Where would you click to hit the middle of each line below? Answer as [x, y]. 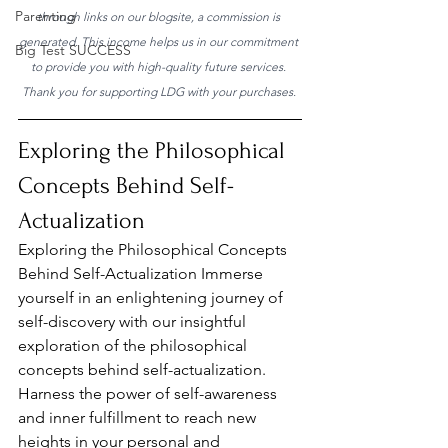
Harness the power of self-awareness [149, 393]
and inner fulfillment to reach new [139, 417]
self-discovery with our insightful [134, 321]
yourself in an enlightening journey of [152, 297]
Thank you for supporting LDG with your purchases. [160, 91]
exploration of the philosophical [134, 345]
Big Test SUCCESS [73, 50]
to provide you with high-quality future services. [160, 66]
